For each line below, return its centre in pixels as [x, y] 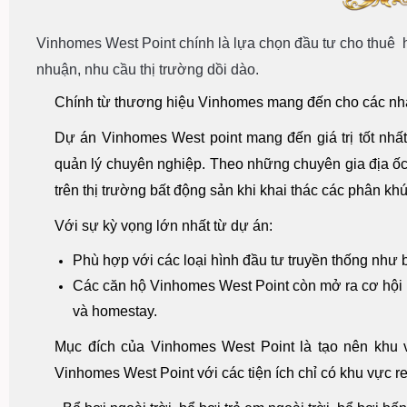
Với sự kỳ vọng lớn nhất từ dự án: [164, 226]
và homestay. [115, 312]
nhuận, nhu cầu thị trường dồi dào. [148, 70]
